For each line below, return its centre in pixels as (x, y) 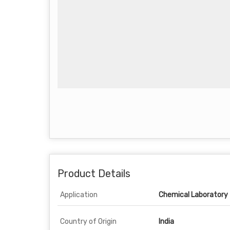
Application (79, 195)
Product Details (94, 174)
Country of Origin (88, 222)
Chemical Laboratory (193, 195)
